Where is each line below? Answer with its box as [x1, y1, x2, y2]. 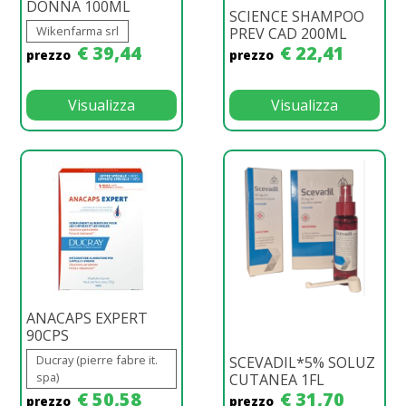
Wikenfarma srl [36, 22, 119, 39]
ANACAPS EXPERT [26, 307, 148, 328]
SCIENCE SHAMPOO [229, 5, 364, 26]
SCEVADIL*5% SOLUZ [229, 352, 375, 372]
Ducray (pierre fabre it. [36, 351, 158, 368]
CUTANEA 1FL [229, 369, 324, 390]
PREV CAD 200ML [229, 23, 347, 43]
